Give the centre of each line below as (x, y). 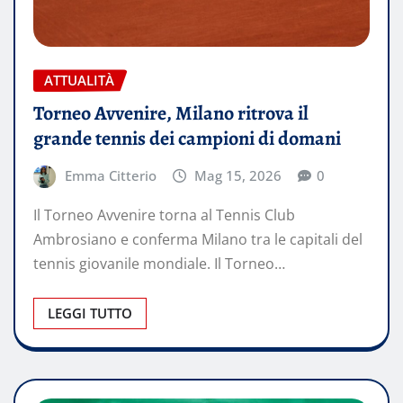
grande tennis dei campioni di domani (187, 139)
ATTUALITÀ (79, 81)
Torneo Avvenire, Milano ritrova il (171, 114)
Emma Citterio (110, 176)
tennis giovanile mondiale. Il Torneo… (159, 263)
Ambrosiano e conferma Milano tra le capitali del (198, 239)
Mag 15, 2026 (238, 176)
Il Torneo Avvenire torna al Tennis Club (164, 215)
